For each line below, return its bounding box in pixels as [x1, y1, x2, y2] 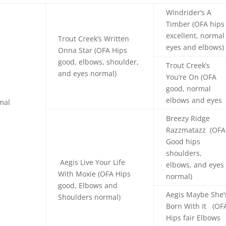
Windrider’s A [166, 7, 212, 17]
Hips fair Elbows [166, 212, 221, 222]
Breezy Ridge [166, 113, 210, 123]
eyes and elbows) [166, 42, 224, 52]
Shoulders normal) [58, 192, 121, 202]
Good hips [166, 136, 201, 146]
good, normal [166, 83, 211, 93]
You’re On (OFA [166, 72, 217, 82]
